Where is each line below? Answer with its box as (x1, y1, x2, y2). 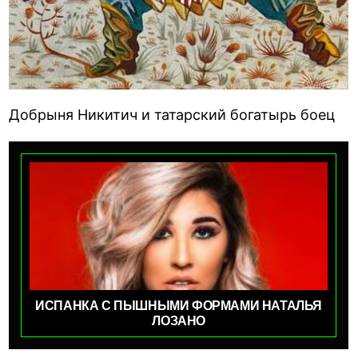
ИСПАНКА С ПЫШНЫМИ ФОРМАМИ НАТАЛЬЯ (35, 299, 323, 313)
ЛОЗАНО (152, 314, 205, 328)
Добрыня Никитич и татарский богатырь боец (9, 106, 336, 124)
